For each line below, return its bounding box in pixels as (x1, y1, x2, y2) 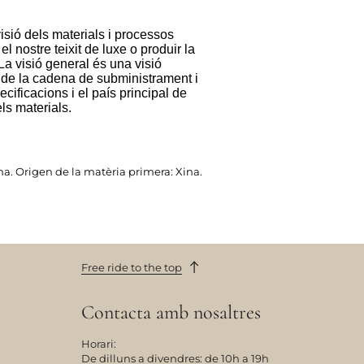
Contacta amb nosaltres (81, 301, 261, 325)
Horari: (81, 337, 116, 351)
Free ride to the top (81, 261, 182, 275)
